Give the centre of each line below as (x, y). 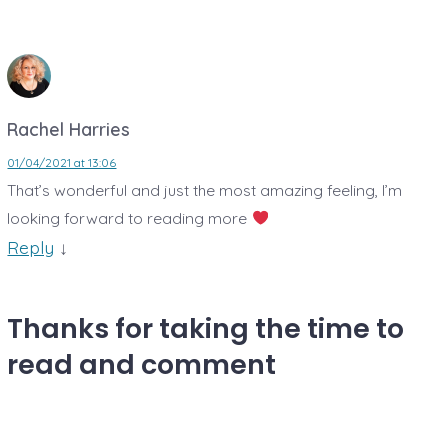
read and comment (142, 364)
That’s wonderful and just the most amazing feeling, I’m (205, 189)
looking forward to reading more (129, 217)
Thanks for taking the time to (206, 328)
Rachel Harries (69, 128)
